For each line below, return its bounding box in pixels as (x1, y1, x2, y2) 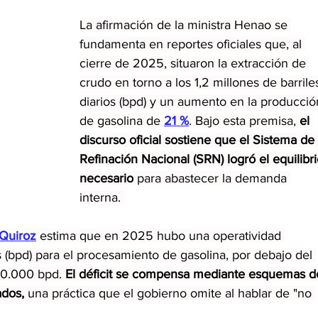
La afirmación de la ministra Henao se (79, 17, 291, 32)
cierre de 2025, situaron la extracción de (79, 55, 309, 70)
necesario (79, 170, 133, 185)
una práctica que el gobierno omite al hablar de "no (28, 285, 315, 300)
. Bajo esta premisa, (189, 113, 300, 128)
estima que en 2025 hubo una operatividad (36, 228, 285, 243)
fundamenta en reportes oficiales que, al (79, 36, 305, 51)
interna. (79, 190, 124, 204)
